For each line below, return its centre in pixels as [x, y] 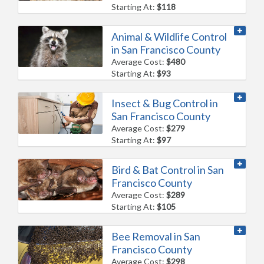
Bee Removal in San [156, 236]
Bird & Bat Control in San [168, 169]
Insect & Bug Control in [165, 103]
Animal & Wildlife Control [169, 36]
